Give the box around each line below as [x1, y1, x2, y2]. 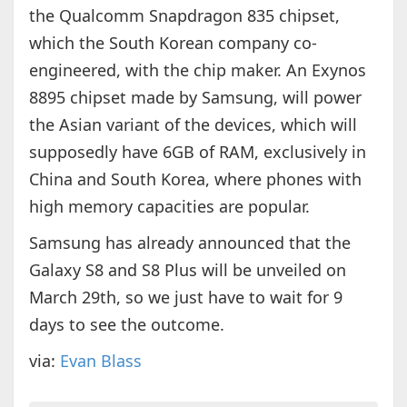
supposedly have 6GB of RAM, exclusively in [28, 141, 366, 164]
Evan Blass [59, 350, 142, 372]
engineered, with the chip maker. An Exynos [28, 59, 366, 82]
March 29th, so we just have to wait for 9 [28, 286, 342, 309]
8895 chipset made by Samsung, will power [28, 86, 362, 109]
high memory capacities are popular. [28, 195, 310, 218]
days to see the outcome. [28, 313, 224, 336]
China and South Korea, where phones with [28, 168, 362, 191]
